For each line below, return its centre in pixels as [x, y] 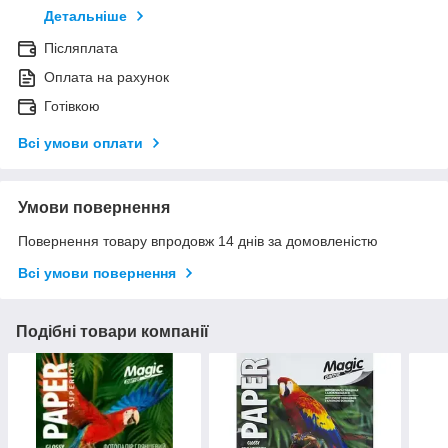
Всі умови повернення [97, 273]
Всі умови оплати [80, 143]
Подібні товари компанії [112, 332]
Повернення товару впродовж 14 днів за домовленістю [198, 241]
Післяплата [81, 48]
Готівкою [72, 106]
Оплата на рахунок [106, 77]
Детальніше [85, 16]
